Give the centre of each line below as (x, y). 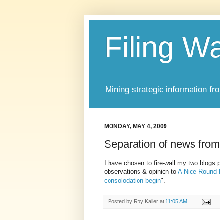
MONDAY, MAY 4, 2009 (136, 126)
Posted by (121, 202)
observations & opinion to (141, 172)
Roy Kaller (146, 202)
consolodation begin (132, 181)
